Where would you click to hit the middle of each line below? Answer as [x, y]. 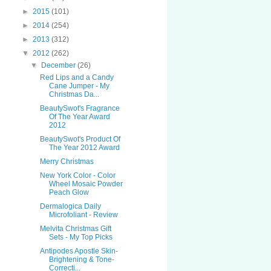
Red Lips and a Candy [77, 78]
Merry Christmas [67, 162]
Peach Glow [69, 193]
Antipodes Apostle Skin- [79, 251]
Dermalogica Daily [70, 207]
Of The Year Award [79, 117]
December [60, 66]
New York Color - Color [77, 176]
